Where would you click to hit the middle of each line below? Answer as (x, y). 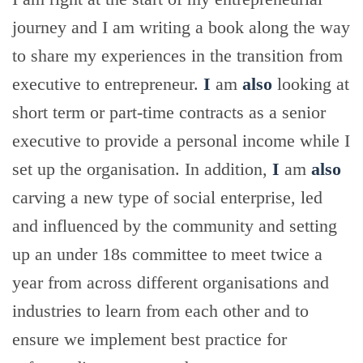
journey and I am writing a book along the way (181, 27)
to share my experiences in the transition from (177, 56)
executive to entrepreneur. (108, 84)
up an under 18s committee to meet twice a (167, 254)
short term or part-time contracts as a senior (169, 112)
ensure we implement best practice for (149, 339)
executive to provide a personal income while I (181, 141)
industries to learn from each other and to (160, 311)
